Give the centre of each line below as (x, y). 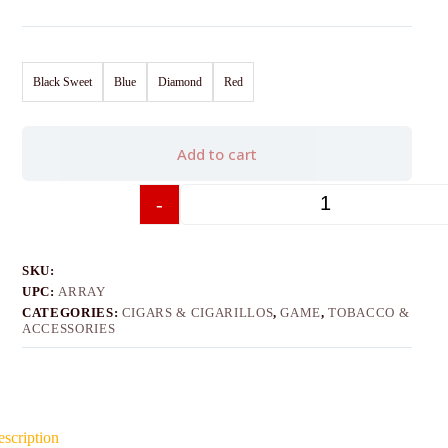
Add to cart (217, 153)
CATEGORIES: (72, 313)
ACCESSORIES (69, 329)
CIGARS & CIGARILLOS (197, 313)
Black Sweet (62, 81)
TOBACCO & (369, 313)
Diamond (180, 81)
